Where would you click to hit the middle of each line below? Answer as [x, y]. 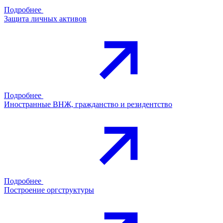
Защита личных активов [45, 18]
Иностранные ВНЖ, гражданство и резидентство [88, 104]
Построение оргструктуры [49, 190]
